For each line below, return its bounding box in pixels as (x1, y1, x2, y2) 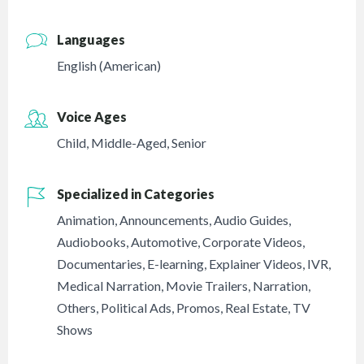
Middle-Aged (91, 135, 167, 151)
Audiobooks (57, 234, 127, 250)
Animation (57, 212, 115, 228)
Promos (176, 300, 221, 316)
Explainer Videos (209, 256, 303, 272)
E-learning (147, 256, 205, 272)
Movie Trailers (166, 278, 249, 294)
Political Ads (101, 300, 172, 316)
